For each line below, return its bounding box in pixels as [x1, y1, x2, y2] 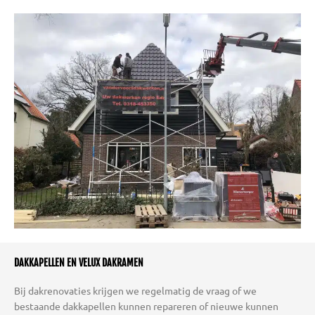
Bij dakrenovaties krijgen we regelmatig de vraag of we [14, 283, 257, 297]
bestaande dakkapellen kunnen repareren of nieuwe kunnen [14, 299, 278, 312]
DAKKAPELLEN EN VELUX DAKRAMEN [14, 256, 143, 269]
